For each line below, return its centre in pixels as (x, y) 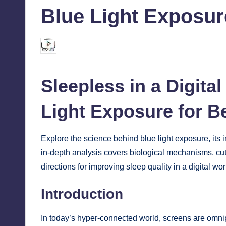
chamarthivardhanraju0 (96, 46)
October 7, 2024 (180, 46)
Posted (51, 49)
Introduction (82, 194)
